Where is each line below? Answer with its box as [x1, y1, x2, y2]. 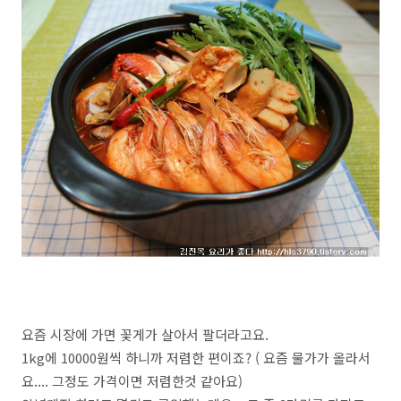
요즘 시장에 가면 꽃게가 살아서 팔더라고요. [21, 325, 269, 344]
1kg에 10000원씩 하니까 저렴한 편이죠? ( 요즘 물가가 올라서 [21, 348, 371, 367]
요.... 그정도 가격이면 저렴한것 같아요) [21, 371, 243, 390]
